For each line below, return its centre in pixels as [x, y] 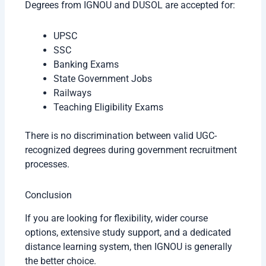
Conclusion [49, 195]
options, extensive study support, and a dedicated [128, 232]
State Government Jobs [103, 78]
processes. [47, 164]
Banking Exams [86, 64]
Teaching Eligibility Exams [109, 107]
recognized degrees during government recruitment [131, 150]
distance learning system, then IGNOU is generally [129, 246]
